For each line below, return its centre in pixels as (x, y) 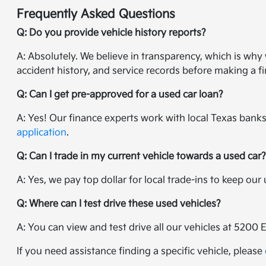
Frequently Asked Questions (96, 15)
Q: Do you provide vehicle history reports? (112, 33)
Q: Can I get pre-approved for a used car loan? (120, 95)
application (42, 133)
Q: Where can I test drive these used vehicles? (119, 204)
